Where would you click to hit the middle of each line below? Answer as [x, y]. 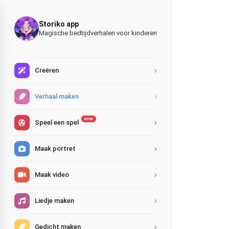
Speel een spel [57, 122]
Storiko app [59, 24]
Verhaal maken [57, 96]
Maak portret [55, 148]
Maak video [52, 175]
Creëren [47, 70]
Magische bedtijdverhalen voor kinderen [98, 33]
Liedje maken [54, 201]
